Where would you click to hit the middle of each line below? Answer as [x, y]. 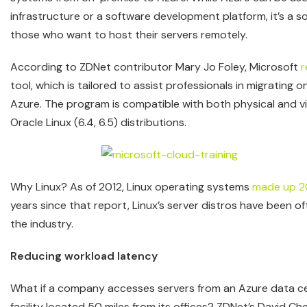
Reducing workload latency [85, 256]
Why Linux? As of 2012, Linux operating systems [131, 187]
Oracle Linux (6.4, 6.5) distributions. [98, 122]
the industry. [42, 224]
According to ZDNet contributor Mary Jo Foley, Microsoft [156, 67]
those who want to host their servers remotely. [129, 35]
